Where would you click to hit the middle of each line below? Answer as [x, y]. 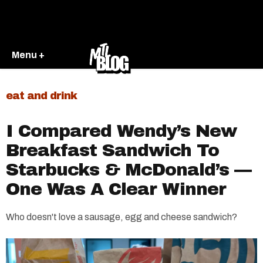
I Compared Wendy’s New [121, 131]
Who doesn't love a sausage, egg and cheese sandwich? [122, 217]
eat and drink [41, 96]
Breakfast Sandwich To [112, 150]
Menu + [28, 55]
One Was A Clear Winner [116, 189]
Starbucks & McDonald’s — [129, 170]
